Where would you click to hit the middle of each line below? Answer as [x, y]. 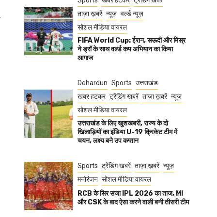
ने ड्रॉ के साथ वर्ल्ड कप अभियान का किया [125, 49]
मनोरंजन [88, 179]
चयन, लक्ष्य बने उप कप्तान [108, 141]
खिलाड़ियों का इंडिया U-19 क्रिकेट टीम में [127, 132]
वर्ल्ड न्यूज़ [132, 14]
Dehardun [93, 83]
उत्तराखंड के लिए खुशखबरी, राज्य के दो [123, 123]
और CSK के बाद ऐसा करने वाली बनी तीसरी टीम [133, 202]
